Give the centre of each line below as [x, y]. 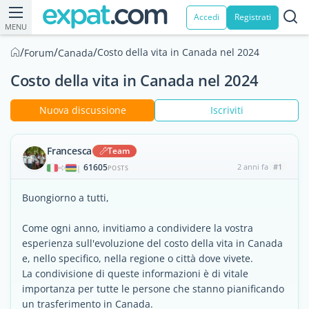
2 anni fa [252, 167]
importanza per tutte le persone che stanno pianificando [153, 289]
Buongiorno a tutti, [66, 198]
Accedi [207, 17]
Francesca [70, 151]
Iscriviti [227, 110]
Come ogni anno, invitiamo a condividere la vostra [138, 228]
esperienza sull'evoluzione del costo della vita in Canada [152, 243]
